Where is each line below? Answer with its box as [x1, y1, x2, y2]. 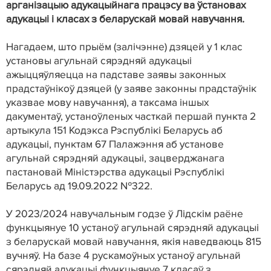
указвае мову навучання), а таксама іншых [6, 96, 209, 109]
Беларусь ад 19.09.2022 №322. [6, 180, 152, 193]
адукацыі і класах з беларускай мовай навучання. [6, 13, 244, 26]
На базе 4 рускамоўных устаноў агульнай [41, 249, 241, 263]
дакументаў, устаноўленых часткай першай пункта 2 [6, 110, 256, 123]
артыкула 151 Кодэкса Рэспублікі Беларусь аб [6, 124, 223, 137]
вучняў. [6, 249, 41, 263]
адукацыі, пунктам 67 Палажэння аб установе [6, 138, 224, 151]
